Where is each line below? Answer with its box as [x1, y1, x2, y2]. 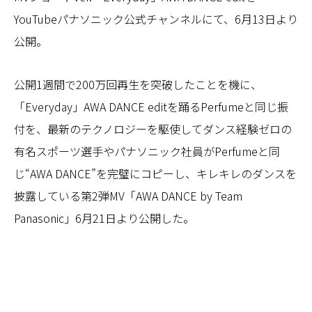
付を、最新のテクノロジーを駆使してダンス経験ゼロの [14, 120, 292, 137]
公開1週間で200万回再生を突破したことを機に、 [14, 75, 262, 93]
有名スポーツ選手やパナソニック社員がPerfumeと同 [14, 142, 280, 159]
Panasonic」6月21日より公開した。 [14, 209, 194, 226]
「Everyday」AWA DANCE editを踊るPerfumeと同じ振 [14, 97, 288, 115]
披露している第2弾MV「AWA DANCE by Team [14, 187, 242, 204]
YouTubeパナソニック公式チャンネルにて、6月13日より [14, 10, 298, 27]
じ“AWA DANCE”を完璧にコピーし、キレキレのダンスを [14, 164, 297, 182]
